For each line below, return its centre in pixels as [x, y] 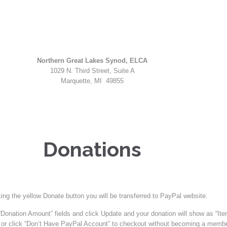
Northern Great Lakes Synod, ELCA [92, 60]
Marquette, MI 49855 [92, 81]
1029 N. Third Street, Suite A [92, 70]
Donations [92, 149]
